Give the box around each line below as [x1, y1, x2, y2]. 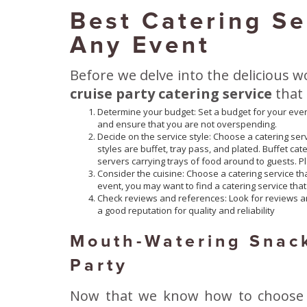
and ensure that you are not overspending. [97, 118, 277, 131]
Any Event [70, 33, 210, 58]
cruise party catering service [70, 84, 272, 103]
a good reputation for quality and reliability [97, 204, 275, 217]
